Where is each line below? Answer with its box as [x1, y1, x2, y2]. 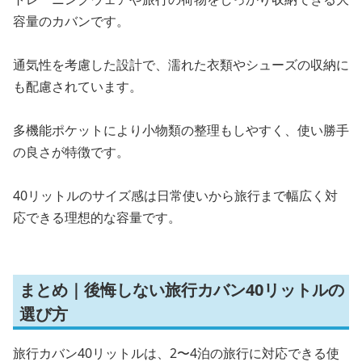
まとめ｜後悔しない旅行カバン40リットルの [19, 279, 344, 301]
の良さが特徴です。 [13, 143, 129, 161]
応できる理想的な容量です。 [13, 208, 181, 226]
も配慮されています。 [13, 78, 142, 95]
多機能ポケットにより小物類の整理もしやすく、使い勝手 [13, 121, 349, 139]
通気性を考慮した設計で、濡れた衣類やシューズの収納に [13, 56, 349, 74]
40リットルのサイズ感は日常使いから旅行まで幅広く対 [13, 187, 338, 204]
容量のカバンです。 [13, 12, 129, 30]
